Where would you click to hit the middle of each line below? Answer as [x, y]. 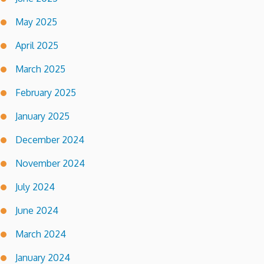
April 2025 [37, 46]
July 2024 [35, 187]
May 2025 [36, 22]
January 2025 [42, 116]
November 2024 [50, 164]
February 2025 [46, 93]
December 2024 [50, 140]
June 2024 [37, 211]
